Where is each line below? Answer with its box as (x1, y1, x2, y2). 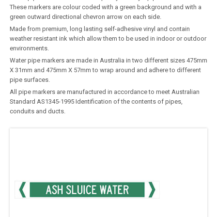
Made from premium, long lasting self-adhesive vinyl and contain (10, 25, 190, 32)
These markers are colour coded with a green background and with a (10, 3, 201, 11)
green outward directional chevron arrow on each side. (10, 13, 161, 20)
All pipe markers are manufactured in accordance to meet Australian (10, 88, 200, 95)
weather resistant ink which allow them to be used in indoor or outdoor (10, 34, 206, 42)
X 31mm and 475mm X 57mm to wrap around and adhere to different (10, 66, 201, 74)
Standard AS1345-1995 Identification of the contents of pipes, (10, 97, 183, 105)
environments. (10, 44, 49, 52)
